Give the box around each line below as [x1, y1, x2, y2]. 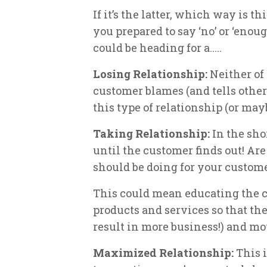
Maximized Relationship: [93, 245, 236, 260]
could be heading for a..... [93, 40, 222, 55]
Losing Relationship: [93, 66, 207, 81]
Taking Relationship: [93, 126, 212, 141]
